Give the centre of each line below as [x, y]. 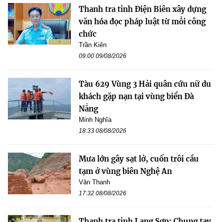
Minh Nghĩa [95, 119]
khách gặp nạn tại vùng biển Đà [136, 96]
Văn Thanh [94, 182]
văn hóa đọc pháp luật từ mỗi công [142, 21]
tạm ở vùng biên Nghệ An [125, 171]
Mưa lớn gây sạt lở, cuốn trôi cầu [139, 159]
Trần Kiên [93, 45]
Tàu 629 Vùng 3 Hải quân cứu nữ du [145, 84]
